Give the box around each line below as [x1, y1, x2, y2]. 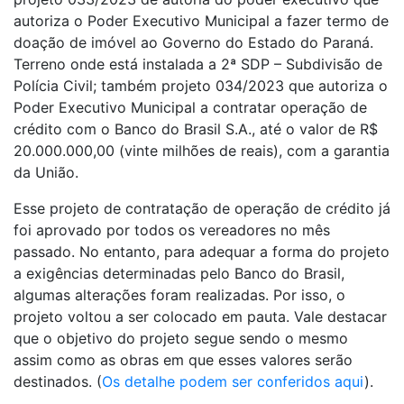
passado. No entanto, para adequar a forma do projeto [14, 242, 390, 261]
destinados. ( [14, 372, 102, 390]
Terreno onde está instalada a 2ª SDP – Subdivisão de [14, 54, 382, 73]
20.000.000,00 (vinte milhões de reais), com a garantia [14, 141, 390, 160]
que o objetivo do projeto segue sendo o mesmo [14, 328, 348, 347]
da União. [14, 162, 78, 181]
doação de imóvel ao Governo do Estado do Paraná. [14, 32, 373, 51]
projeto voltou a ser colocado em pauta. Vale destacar [14, 307, 387, 326]
